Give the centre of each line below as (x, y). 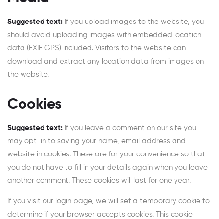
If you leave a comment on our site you (130, 128)
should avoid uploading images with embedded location (104, 35)
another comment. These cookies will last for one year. (99, 181)
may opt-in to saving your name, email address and (97, 141)
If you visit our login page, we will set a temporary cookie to (109, 201)
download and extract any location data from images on (106, 62)
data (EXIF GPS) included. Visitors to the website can (97, 48)
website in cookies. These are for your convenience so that (106, 154)
